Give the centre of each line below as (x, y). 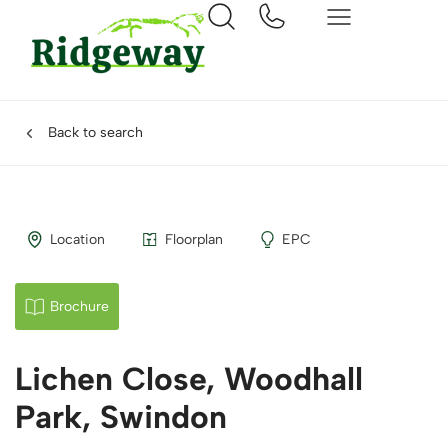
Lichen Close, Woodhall (189, 379)
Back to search (95, 132)
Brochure (79, 306)
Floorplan (193, 239)
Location (77, 239)
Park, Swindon (121, 417)
